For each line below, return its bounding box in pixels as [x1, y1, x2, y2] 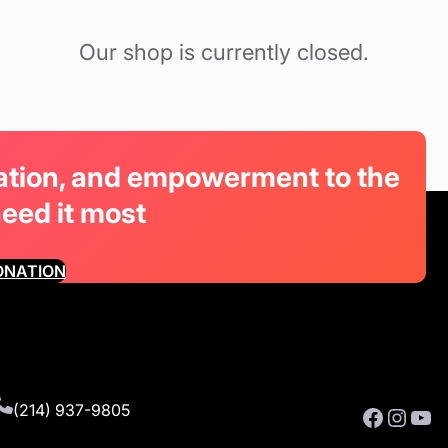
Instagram [384, 401, 405, 431]
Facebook [360, 401, 373, 431]
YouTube [408, 401, 421, 431]
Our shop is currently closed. [79, 39, 369, 66]
